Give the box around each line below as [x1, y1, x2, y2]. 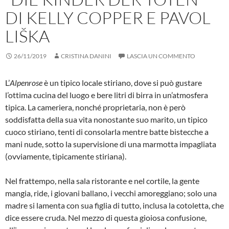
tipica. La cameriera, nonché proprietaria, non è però [5, 102, 186, 112]
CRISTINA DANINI [61, 52, 111, 60]
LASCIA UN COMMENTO [127, 52, 195, 60]
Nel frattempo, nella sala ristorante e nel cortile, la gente [5, 176, 199, 186]
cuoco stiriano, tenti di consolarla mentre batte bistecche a [5, 127, 209, 137]
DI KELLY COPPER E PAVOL [5, 7, 211, 29]
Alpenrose [10, 78, 44, 88]
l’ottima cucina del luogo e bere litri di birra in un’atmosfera [5, 90, 208, 100]
